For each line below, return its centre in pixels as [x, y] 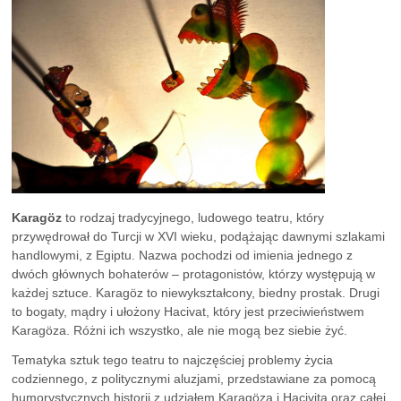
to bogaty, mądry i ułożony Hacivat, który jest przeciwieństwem [188, 312]
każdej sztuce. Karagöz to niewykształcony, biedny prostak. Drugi [196, 293]
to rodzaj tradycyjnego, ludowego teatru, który [193, 218]
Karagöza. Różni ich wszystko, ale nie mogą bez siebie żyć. [180, 331]
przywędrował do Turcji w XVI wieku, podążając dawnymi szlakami [199, 237]
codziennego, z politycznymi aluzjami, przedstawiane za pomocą [194, 378]
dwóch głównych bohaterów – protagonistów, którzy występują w [194, 274]
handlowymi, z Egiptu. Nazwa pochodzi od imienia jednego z [183, 256]
